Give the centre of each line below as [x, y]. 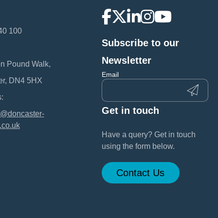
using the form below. [138, 146]
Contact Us [141, 173]
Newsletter [126, 60]
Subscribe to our [140, 43]
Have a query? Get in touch [148, 134]
